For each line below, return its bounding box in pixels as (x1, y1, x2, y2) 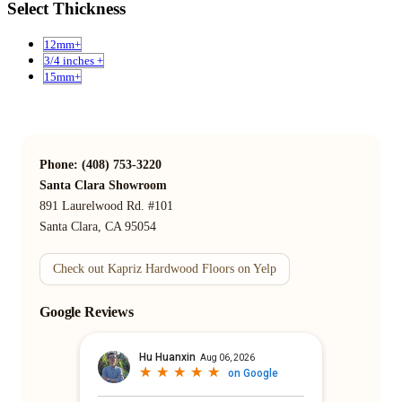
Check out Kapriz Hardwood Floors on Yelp (53, 261, 276, 275)
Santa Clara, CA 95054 (39, 219, 156, 233)
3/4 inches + (44, 53, 103, 67)
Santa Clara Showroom (39, 178, 167, 192)
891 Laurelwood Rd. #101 (39, 198, 173, 213)
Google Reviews (39, 303, 134, 319)
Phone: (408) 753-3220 (39, 157, 162, 171)
